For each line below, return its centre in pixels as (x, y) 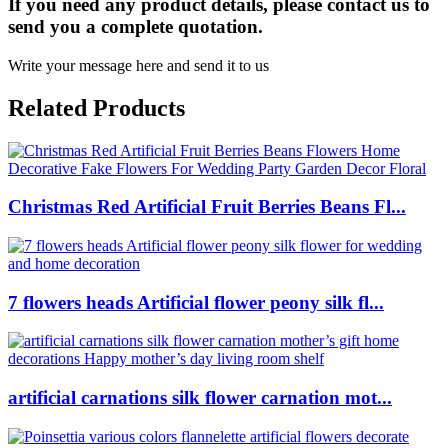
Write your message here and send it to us (138, 65)
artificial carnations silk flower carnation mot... (200, 398)
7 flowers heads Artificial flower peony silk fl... (196, 302)
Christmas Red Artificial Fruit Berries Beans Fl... (207, 207)
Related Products (96, 107)
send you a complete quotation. (135, 27)
